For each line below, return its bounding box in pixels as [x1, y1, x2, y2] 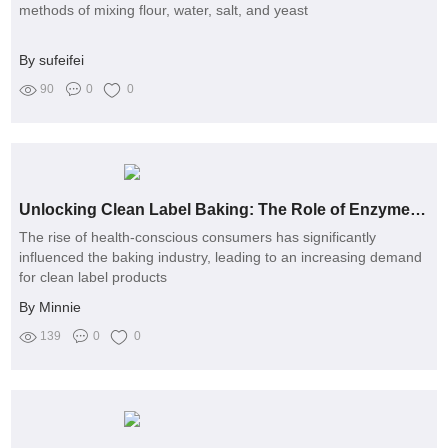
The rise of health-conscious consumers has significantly [19, 228, 377, 245]
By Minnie [19, 298, 82, 315]
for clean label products [19, 268, 168, 285]
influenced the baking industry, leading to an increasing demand [19, 248, 423, 265]
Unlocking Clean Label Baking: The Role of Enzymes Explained [410, 200, 427, 218]
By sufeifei [19, 51, 85, 68]
